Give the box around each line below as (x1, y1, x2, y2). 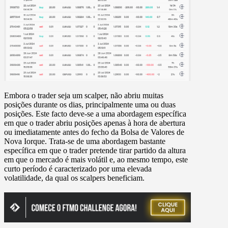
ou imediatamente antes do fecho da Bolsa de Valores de (4, 128, 184, 137)
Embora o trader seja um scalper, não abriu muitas (4, 91, 163, 100)
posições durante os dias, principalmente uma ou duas (4, 100, 176, 109)
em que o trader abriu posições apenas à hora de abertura (4, 119, 185, 128)
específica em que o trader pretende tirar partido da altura (4, 146, 186, 155)
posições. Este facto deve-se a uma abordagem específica (4, 109, 186, 119)
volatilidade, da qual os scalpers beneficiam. (4, 174, 145, 183)
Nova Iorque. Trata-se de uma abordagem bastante (4, 137, 165, 146)
